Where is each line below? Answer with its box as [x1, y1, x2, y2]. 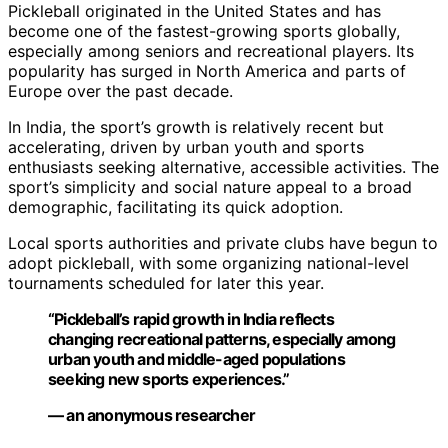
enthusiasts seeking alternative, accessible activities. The [8, 157, 439, 178]
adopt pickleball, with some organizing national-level [8, 253, 409, 274]
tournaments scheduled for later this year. [8, 273, 324, 294]
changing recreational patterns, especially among [48, 329, 396, 350]
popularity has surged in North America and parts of [8, 61, 406, 82]
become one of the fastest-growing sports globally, [8, 21, 400, 42]
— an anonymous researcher [48, 405, 255, 426]
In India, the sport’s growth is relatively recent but [8, 117, 384, 138]
